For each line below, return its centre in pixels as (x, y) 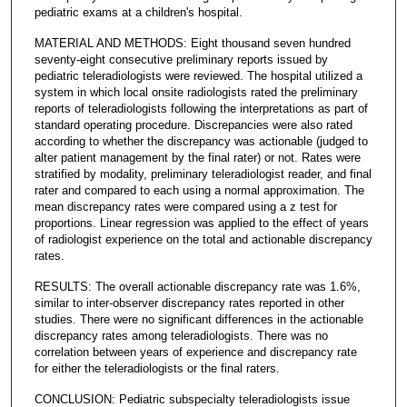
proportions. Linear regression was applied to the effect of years (201, 223)
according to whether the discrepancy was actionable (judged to (201, 141)
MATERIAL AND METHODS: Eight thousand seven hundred (192, 43)
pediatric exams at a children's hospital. (138, 12)
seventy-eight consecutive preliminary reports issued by (181, 59)
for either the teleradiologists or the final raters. (157, 368)
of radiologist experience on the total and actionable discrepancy (203, 239)
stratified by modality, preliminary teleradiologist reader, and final (203, 174)
